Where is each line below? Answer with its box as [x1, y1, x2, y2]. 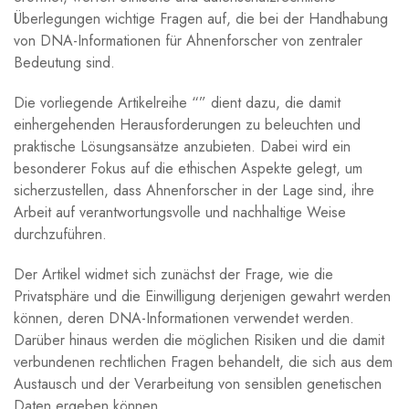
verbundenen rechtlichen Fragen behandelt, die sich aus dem [14, 351, 393, 372]
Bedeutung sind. [14, 51, 115, 73]
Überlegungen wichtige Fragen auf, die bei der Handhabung [14, 7, 388, 29]
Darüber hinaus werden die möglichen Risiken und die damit [14, 329, 384, 351]
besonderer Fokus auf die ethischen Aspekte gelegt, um [14, 157, 362, 179]
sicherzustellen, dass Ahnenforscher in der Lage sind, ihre [14, 179, 374, 201]
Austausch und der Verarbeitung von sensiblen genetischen [14, 372, 382, 394]
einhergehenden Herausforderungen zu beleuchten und [14, 113, 361, 135]
